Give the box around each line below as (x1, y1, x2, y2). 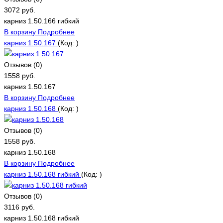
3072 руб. (4, 5, 35, 14)
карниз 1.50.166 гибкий (4, 16, 79, 25)
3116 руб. (4, 203, 35, 211)
